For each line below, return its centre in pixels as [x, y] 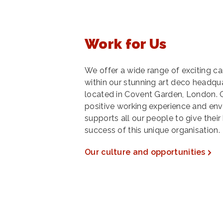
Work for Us [126, 44]
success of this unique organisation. [152, 130]
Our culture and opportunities [145, 152]
